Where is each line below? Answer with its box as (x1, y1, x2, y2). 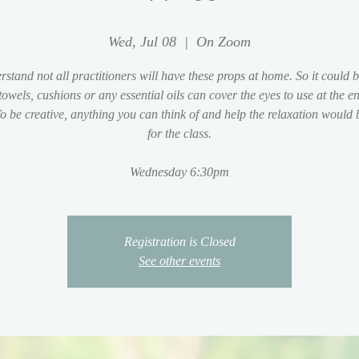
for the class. (147, 126, 212, 140)
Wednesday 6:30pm (130, 164, 229, 179)
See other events (139, 253, 220, 268)
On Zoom (196, 33, 251, 50)
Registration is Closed (123, 234, 236, 248)
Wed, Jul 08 (108, 33, 176, 50)
